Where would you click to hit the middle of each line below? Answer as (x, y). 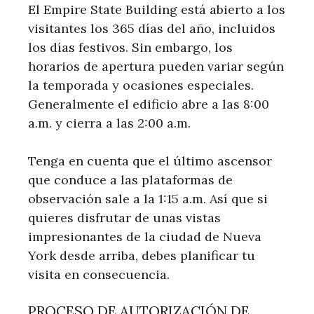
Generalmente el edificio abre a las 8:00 (149, 104)
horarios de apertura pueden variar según (156, 66)
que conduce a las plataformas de (130, 179)
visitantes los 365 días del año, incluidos (152, 28)
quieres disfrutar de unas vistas (124, 217)
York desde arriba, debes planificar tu (142, 255)
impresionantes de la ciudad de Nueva (145, 236)
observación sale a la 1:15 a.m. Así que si (148, 198)
